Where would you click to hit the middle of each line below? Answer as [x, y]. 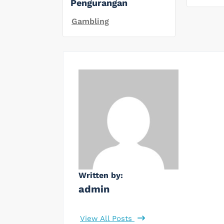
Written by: [101, 175]
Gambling [90, 21]
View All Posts [107, 218]
